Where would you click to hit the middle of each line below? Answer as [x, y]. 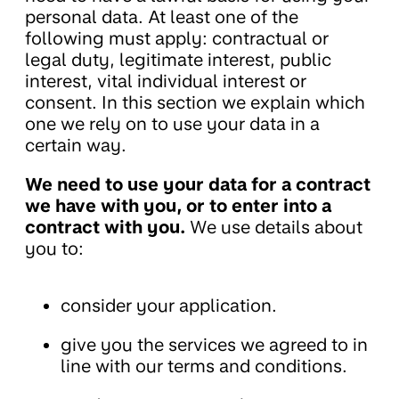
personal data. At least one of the [162, 17]
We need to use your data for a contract [198, 185]
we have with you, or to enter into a [178, 206]
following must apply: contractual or [177, 39]
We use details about [274, 228]
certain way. [76, 146]
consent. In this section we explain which [195, 103]
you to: [54, 249]
